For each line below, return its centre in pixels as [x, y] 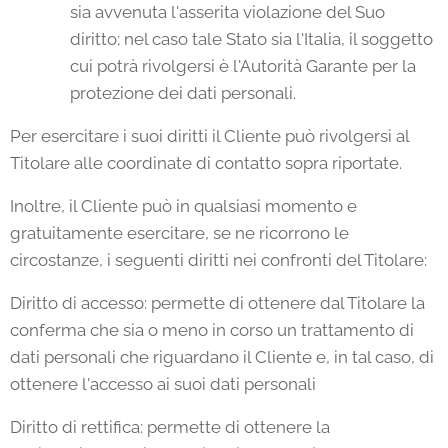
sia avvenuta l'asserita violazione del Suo [227, 12]
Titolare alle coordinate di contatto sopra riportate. [206, 163]
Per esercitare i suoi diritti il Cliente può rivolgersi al [209, 136]
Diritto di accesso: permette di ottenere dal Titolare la [217, 303]
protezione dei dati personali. [183, 93]
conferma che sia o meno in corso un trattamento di [212, 330]
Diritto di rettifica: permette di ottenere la [170, 427]
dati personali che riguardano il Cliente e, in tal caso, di [222, 357]
